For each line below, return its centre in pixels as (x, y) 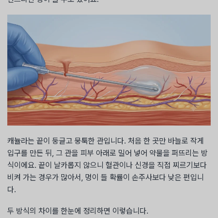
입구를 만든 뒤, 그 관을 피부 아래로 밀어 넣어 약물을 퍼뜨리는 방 (108, 153)
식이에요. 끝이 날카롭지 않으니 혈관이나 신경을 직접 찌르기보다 (107, 165)
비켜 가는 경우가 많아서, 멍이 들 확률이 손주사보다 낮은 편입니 (106, 177)
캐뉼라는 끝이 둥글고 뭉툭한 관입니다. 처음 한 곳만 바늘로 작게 (106, 141)
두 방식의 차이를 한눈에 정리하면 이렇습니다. (78, 211)
